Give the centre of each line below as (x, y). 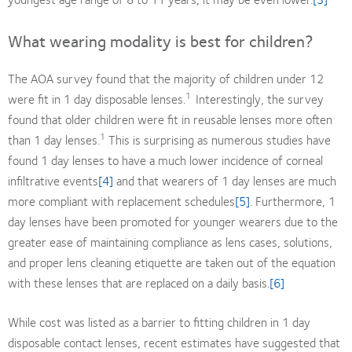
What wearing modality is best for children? (161, 40)
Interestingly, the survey (260, 98)
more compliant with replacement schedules (121, 200)
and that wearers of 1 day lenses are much (225, 180)
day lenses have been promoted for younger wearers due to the (173, 221)
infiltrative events (53, 180)
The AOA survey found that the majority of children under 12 (166, 78)
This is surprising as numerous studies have (218, 139)
